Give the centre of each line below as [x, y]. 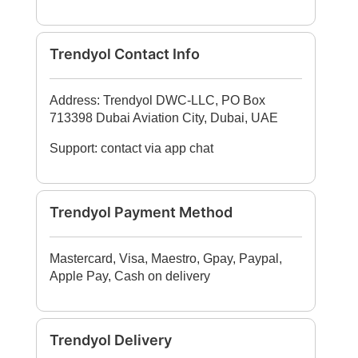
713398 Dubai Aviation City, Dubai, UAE [164, 118]
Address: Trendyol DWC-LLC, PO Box [157, 100]
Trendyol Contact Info [125, 54]
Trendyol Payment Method [141, 212]
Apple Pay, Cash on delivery [130, 276]
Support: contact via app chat [131, 148]
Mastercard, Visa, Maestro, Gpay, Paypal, [166, 259]
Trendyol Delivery [111, 340]
